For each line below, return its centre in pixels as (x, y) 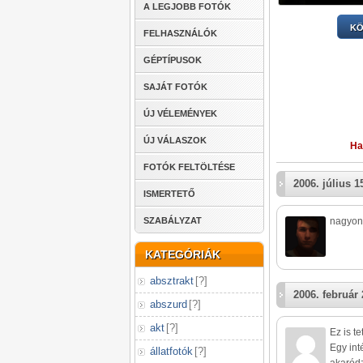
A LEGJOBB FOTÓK (187, 6)
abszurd (169, 304)
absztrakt (172, 281)
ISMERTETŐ (169, 194)
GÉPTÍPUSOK (173, 60)
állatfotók (171, 351)
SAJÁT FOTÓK (175, 87)
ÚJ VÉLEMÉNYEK (180, 113)
